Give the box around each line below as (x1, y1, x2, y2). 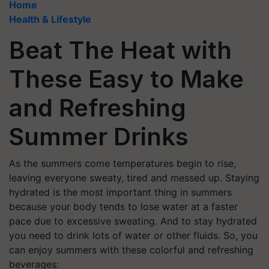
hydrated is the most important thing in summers (9, 186, 232, 198)
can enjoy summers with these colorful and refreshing (9, 244, 253, 256)
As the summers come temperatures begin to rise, (9, 157, 236, 169)
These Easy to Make (9, 64, 244, 94)
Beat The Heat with (9, 35, 232, 65)
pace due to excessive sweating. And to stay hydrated (9, 215, 257, 227)
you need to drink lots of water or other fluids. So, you (9, 229, 258, 241)
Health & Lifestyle (9, 13, 91, 25)
